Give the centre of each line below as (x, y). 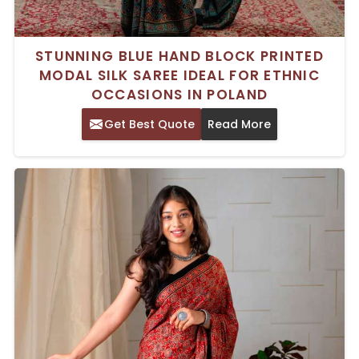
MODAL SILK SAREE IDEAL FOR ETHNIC (179, 76)
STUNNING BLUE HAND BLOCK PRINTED (179, 56)
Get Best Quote (149, 125)
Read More (239, 125)
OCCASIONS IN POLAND (179, 95)
